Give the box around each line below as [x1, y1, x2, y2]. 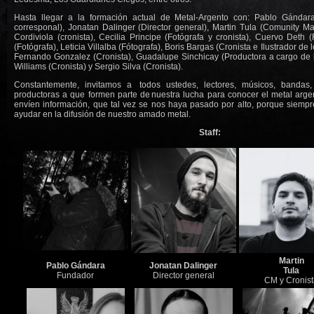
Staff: [198, 128, 221, 137]
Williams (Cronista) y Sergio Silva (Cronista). [14, 62, 183, 71]
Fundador [57, 271, 94, 280]
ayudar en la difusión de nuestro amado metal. [14, 109, 191, 119]
